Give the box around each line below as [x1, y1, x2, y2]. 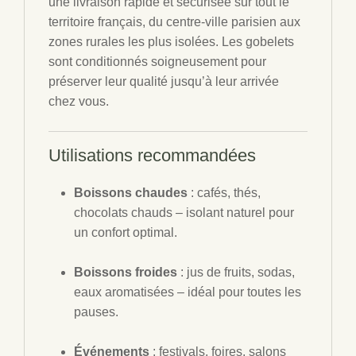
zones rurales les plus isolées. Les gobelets [48, 35, 294, 48]
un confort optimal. [74, 226, 177, 239]
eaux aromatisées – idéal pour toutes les [74, 285, 301, 299]
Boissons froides [74, 265, 177, 279]
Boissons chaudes [74, 186, 188, 199]
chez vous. [48, 95, 109, 108]
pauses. [74, 305, 118, 319]
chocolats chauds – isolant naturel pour [74, 206, 294, 219]
